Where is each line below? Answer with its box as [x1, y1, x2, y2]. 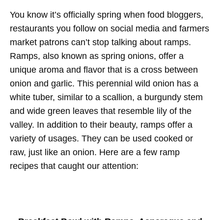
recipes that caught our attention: [10, 161, 138, 171]
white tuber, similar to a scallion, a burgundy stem [10, 92, 203, 103]
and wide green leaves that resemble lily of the [10, 106, 192, 116]
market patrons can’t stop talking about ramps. [10, 37, 191, 48]
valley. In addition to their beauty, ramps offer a [10, 120, 192, 130]
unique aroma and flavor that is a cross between [10, 65, 198, 75]
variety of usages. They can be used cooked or [10, 134, 193, 144]
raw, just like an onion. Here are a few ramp [10, 147, 180, 158]
